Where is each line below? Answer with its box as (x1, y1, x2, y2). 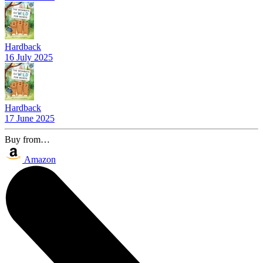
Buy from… (5, 134, 50, 144)
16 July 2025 (5, 52, 53, 62)
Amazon (24, 154, 56, 164)
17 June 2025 (5, 113, 55, 123)
